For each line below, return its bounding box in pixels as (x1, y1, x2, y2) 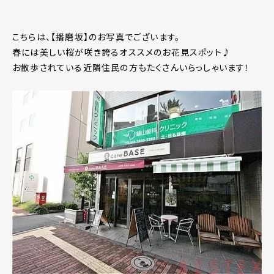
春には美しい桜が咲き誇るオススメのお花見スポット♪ (12, 46, 231, 59)
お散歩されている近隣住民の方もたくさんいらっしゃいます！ (12, 61, 250, 74)
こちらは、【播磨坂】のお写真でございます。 (12, 31, 180, 43)
